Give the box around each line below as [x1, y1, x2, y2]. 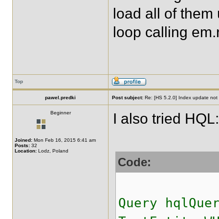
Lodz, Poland [37, 148, 68, 153]
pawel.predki [45, 95, 76, 100]
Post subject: [112, 95, 143, 100]
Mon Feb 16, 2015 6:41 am [32, 137, 96, 143]
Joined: [15, 137, 32, 143]
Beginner [50, 110, 71, 115]
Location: [15, 148, 37, 153]
